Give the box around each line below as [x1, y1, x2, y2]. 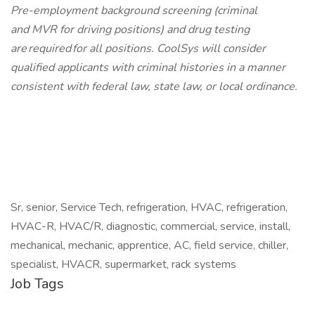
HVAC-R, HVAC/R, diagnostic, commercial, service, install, [11, 219, 290, 234]
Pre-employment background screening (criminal [11, 3, 257, 18]
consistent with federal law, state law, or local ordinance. [11, 79, 300, 94]
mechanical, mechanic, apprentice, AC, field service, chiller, [11, 238, 288, 253]
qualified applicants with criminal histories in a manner [11, 60, 285, 75]
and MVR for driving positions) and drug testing [11, 22, 250, 37]
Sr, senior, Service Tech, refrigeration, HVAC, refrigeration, [11, 200, 288, 215]
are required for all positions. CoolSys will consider [11, 41, 266, 56]
